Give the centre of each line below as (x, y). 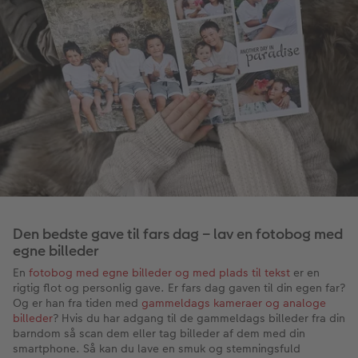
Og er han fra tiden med (77, 302)
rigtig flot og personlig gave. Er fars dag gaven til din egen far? (179, 287)
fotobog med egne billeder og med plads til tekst (159, 272)
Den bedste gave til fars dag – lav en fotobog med (178, 233)
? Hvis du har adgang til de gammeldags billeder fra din (199, 318)
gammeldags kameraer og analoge (234, 302)
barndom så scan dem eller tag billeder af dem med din (159, 333)
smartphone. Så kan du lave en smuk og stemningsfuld (157, 348)
